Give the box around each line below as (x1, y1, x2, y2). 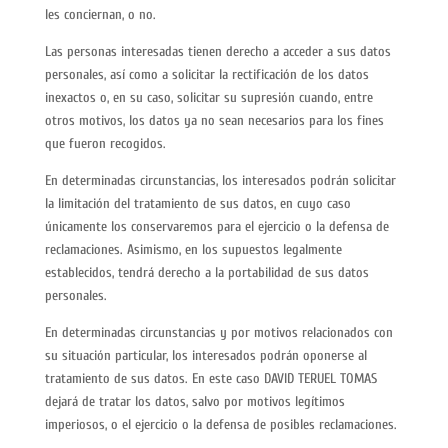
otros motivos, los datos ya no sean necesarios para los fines (44, 112, 384, 129)
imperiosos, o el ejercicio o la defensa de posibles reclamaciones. (44, 416, 397, 433)
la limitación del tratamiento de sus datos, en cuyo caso (44, 195, 351, 212)
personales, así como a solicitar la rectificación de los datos (44, 66, 369, 83)
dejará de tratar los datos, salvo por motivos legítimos (44, 393, 345, 410)
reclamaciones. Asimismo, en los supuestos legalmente (44, 241, 342, 258)
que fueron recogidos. (44, 135, 166, 152)
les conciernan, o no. (44, 6, 156, 23)
